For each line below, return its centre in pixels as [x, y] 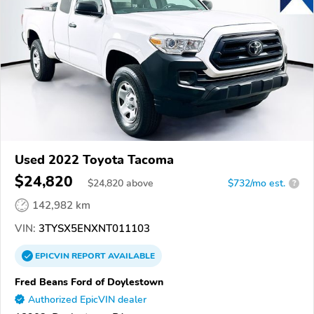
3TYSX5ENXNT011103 [93, 228]
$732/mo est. [257, 183]
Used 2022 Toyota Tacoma [94, 159]
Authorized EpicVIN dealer [87, 299]
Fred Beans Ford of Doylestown [89, 281]
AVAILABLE [130, 255]
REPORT [89, 255]
